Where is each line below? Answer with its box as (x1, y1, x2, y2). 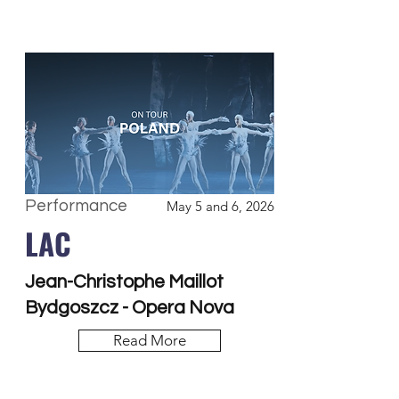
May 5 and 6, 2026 (167, 198, 274, 215)
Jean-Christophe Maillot (25, 273, 224, 291)
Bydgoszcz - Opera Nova (25, 298, 234, 317)
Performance (25, 197, 127, 215)
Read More (113, 331, 186, 349)
